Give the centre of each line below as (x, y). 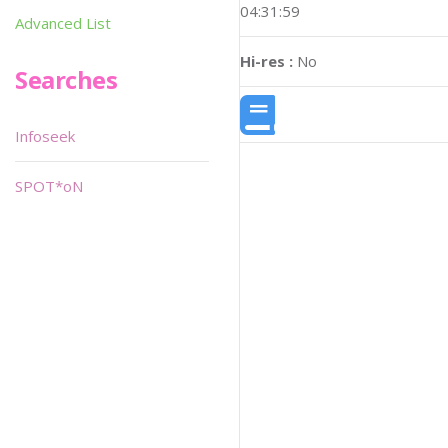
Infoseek (45, 136)
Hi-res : (266, 61)
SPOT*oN (49, 186)
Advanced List (63, 23)
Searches (66, 79)
